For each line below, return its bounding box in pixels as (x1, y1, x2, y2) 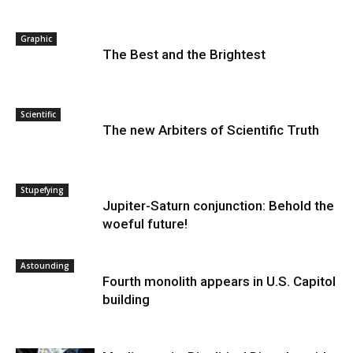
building (102, 292, 150, 307)
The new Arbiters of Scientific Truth (102, 122, 319, 138)
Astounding (20, 260, 69, 271)
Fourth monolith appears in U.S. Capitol (102, 273, 336, 289)
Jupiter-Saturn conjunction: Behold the (102, 198, 334, 214)
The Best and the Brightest (102, 46, 266, 62)
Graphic (20, 33, 52, 44)
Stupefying (20, 184, 64, 195)
